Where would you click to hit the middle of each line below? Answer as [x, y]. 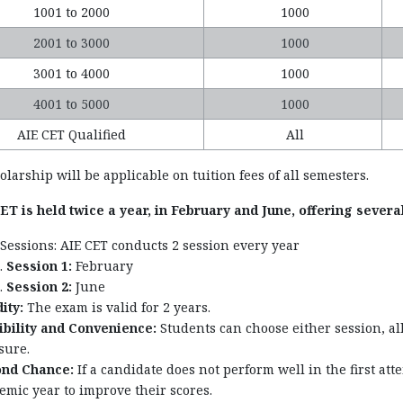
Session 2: [39, 287]
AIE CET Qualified [71, 134]
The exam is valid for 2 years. [116, 307]
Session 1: [39, 266]
